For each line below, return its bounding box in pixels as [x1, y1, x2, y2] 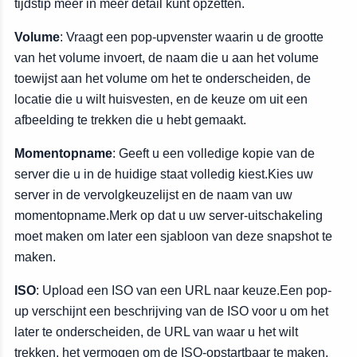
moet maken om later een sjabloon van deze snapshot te [14, 229, 332, 243]
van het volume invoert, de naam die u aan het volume [14, 51, 319, 65]
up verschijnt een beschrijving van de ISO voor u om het [14, 304, 328, 318]
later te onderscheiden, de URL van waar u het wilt [14, 325, 298, 339]
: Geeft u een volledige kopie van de [112, 147, 315, 160]
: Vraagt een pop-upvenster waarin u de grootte [60, 30, 324, 44]
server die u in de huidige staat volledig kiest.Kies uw [14, 167, 313, 181]
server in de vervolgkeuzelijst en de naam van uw [14, 188, 292, 202]
